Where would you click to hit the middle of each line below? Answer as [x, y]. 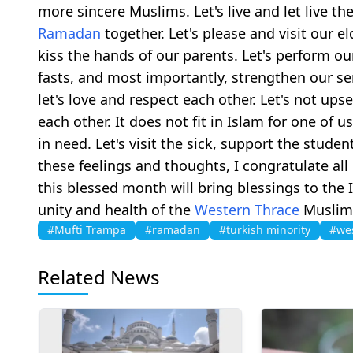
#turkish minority [265, 229]
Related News [99, 277]
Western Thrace [247, 209]
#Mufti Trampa [87, 229]
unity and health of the [116, 209]
